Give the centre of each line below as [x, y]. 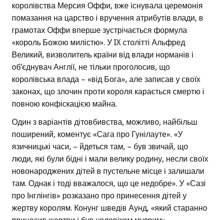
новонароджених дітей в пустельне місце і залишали [108, 171]
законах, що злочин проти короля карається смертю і [108, 92]
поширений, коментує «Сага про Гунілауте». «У [97, 135]
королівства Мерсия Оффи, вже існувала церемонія [107, 6]
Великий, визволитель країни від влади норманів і [103, 55]
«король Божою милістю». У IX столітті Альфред [98, 43]
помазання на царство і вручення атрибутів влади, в [108, 18]
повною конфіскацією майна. [64, 104]
